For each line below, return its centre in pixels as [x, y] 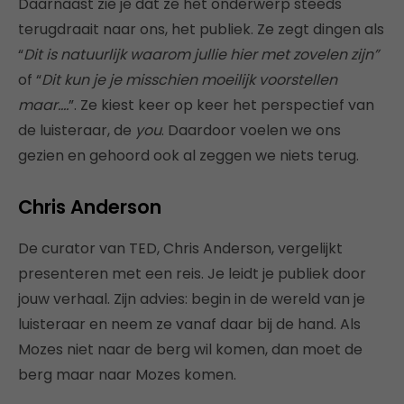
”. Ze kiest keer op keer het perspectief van [221, 106]
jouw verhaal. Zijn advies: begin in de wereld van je [192, 299]
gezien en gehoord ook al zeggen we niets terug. [188, 156]
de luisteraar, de [77, 131]
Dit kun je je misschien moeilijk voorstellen [189, 80]
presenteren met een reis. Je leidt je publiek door [192, 274]
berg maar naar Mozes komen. [127, 375]
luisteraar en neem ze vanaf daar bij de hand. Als [189, 325]
